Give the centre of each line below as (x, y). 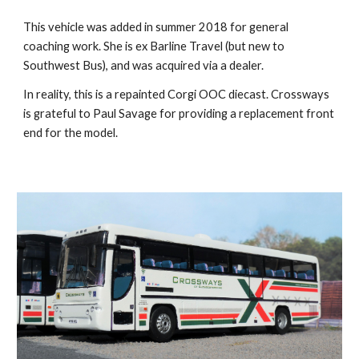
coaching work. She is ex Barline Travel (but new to (154, 46)
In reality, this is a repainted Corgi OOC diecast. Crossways (177, 94)
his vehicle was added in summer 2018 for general (160, 26)
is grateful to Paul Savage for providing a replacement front (179, 113)
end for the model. (71, 132)
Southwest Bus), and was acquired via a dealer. (144, 65)
